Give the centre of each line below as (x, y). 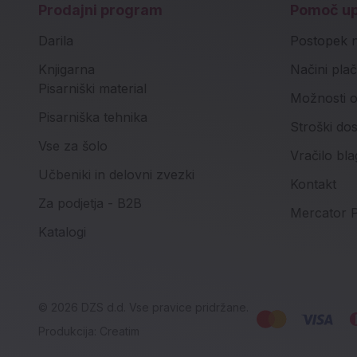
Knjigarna (67, 69)
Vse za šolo (73, 145)
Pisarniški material (92, 88)
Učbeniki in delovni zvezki (116, 174)
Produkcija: (69, 331)
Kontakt (313, 184)
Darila (56, 40)
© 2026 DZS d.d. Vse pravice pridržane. (143, 308)
